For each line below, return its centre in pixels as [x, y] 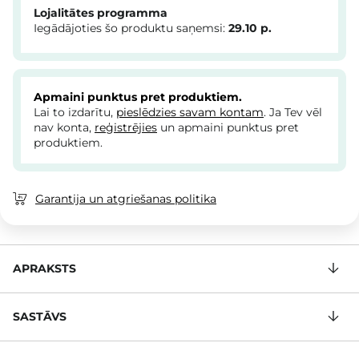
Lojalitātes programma [101, 13]
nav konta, [64, 128]
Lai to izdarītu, [75, 113]
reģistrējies [126, 128]
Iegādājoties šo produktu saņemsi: [131, 28]
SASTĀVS [40, 317]
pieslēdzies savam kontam [190, 113]
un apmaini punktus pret [228, 128]
